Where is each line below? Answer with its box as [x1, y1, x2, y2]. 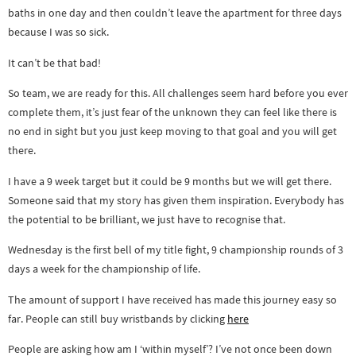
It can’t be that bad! [8, 55, 101, 70]
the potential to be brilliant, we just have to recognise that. [8, 211, 285, 226]
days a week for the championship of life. [8, 261, 200, 277]
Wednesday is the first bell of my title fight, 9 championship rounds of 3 [8, 242, 343, 257]
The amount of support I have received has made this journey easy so [8, 292, 337, 307]
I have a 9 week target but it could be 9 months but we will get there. [8, 173, 331, 188]
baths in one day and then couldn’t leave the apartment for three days [8, 6, 342, 21]
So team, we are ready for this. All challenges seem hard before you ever [8, 86, 348, 101]
